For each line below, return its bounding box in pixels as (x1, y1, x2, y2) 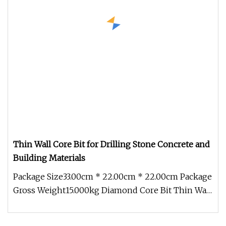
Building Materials (13, 153, 85, 163)
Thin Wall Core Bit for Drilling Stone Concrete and (13, 139, 210, 149)
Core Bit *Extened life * (13, 199, 106, 209)
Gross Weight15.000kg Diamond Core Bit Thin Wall (13, 185, 211, 195)
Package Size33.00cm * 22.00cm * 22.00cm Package (13, 172, 212, 182)
